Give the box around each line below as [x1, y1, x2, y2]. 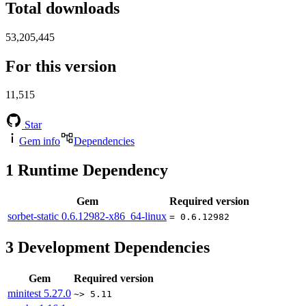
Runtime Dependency [14, 161, 168, 180]
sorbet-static [8, 210, 61, 223]
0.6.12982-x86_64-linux [61, 210, 167, 223]
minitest [8, 288, 44, 300]
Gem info [19, 135, 60, 148]
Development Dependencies [14, 238, 210, 257]
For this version [5, 57, 116, 75]
